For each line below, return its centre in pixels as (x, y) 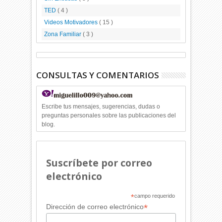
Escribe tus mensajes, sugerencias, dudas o (101, 107)
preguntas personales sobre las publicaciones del (109, 116)
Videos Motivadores (72, 23)
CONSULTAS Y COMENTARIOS (98, 75)
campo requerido (154, 196)
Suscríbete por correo (99, 163)
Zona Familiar (64, 34)
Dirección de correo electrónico (95, 207)
